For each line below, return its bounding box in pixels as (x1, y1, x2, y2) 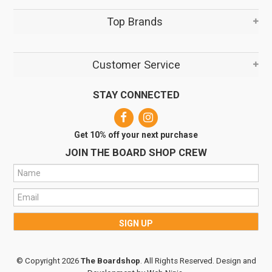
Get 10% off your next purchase (74, 129, 198, 140)
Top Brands (106, 15, 166, 28)
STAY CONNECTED (92, 88, 180, 101)
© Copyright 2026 (16, 256, 81, 265)
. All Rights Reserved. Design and (140, 256, 256, 265)
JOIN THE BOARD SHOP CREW (65, 146, 207, 158)
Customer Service (92, 58, 180, 71)
